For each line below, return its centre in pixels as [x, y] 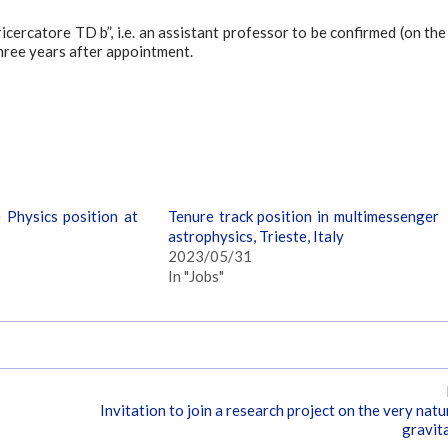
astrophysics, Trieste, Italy [256, 235]
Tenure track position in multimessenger [303, 215]
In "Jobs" [196, 275]
